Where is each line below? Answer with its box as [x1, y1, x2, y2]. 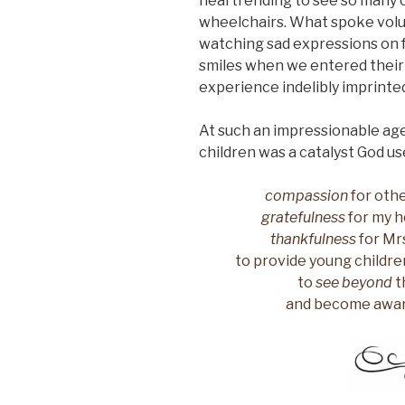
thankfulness [269, 230, 356, 248]
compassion [265, 186, 349, 204]
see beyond [316, 273, 393, 291]
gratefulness [260, 208, 345, 226]
